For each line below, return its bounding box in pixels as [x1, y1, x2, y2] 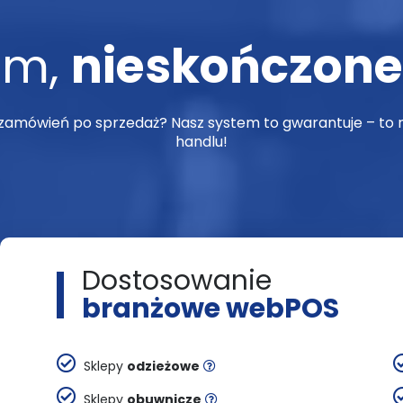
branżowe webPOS [81, 290, 339, 328]
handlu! [175, 130, 228, 152]
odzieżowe [126, 357, 200, 376]
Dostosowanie [81, 262, 272, 300]
